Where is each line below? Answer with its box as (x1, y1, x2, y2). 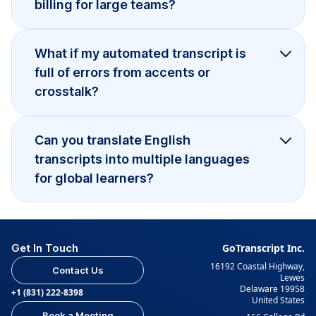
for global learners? (35, 170, 154, 186)
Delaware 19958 (240, 282, 305, 295)
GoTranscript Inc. (222, 241, 305, 255)
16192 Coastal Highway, (210, 260, 305, 272)
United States (252, 293, 305, 306)
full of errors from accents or (35, 64, 210, 80)
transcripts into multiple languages (35, 151, 250, 166)
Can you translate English (35, 132, 190, 147)
